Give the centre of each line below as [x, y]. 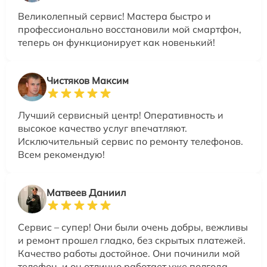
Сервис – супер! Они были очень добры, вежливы [133, 227]
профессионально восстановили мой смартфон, [130, 29]
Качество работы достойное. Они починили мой [129, 253]
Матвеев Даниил [86, 193]
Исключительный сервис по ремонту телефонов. [131, 141]
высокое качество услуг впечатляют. [103, 128]
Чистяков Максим [88, 80]
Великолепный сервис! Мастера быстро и [114, 16]
